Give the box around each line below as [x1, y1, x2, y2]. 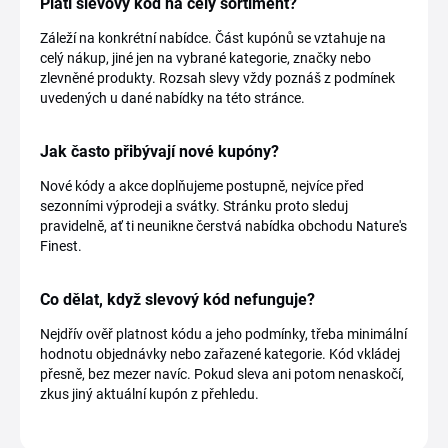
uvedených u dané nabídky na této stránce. [40, 90, 305, 106]
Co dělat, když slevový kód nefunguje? [40, 290, 315, 309]
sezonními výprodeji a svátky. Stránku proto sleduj [40, 198, 348, 214]
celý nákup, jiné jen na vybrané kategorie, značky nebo [40, 50, 371, 66]
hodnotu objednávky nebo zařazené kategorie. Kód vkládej [40, 346, 400, 362]
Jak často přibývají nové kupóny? [40, 142, 279, 161]
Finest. [40, 238, 82, 254]
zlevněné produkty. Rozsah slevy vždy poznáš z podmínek [40, 70, 395, 86]
